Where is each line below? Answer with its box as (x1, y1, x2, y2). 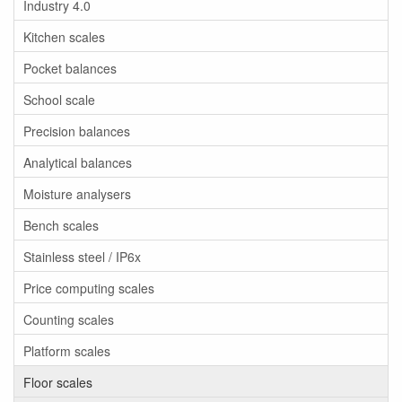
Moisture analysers (23, 184, 131, 203)
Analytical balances (23, 153, 132, 171)
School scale (23, 90, 95, 109)
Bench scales (23, 215, 99, 234)
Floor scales (23, 372, 92, 391)
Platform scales (23, 341, 110, 360)
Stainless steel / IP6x (23, 247, 141, 266)
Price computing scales (23, 278, 154, 297)
